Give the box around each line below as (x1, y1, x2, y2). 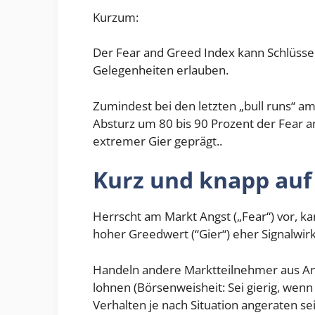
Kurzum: (93, 8, 139, 25)
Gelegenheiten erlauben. (93, 62, 229, 79)
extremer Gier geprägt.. (93, 132, 222, 149)
